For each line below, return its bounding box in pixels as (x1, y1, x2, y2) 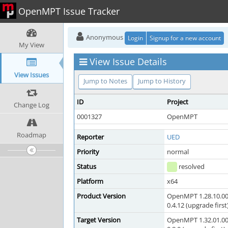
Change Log (14, 100, 49, 109)
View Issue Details (90, 55, 167, 68)
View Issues (14, 70, 49, 79)
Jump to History (138, 76, 186, 85)
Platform (77, 177, 103, 186)
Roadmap (17, 130, 46, 139)
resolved (177, 162, 205, 171)
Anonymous (84, 33, 125, 42)
